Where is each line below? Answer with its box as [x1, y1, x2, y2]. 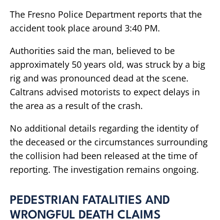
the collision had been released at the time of [10, 150, 197, 162]
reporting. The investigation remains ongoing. [10, 164, 199, 175]
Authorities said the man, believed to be [10, 45, 175, 56]
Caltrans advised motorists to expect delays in [10, 86, 200, 98]
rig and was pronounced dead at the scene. [10, 72, 189, 84]
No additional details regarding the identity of [10, 122, 198, 134]
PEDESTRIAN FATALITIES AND [10, 195, 170, 207]
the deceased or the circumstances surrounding [10, 136, 208, 148]
